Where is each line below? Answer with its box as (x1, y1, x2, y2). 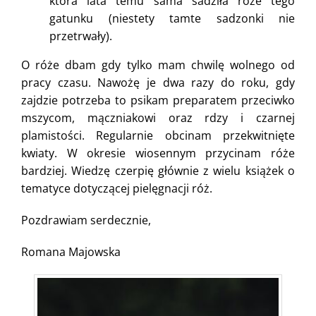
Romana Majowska (21, 243, 121, 260)
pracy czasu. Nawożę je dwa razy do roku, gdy (21, 74, 295, 90)
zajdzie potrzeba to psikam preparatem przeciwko (21, 92, 295, 108)
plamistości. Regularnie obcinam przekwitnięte (21, 127, 295, 143)
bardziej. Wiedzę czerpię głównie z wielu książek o (21, 162, 295, 178)
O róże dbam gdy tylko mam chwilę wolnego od (21, 56, 295, 73)
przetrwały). (49, 28, 112, 44)
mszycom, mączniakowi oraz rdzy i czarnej (21, 109, 295, 126)
